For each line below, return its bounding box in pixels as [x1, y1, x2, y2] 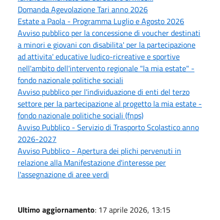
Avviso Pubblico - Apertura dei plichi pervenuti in [18, 144, 181, 157]
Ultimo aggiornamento [18, 203, 95, 216]
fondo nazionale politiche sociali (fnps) [18, 109, 143, 121]
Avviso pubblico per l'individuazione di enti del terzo [18, 85, 190, 98]
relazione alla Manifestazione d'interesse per [18, 156, 166, 168]
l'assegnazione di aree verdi [18, 168, 109, 180]
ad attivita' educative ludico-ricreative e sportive [18, 50, 180, 62]
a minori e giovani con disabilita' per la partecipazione [18, 38, 195, 51]
